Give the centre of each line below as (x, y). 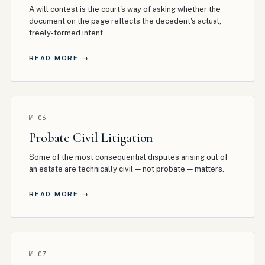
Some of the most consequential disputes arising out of (128, 157)
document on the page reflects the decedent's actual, (125, 21)
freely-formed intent (66, 33)
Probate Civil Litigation (91, 138)
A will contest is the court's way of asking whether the (125, 9)
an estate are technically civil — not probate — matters (126, 169)
